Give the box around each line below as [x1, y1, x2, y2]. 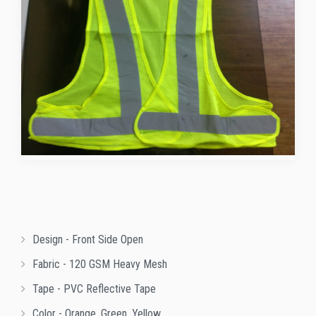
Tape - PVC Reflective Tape [32, 282, 156, 296]
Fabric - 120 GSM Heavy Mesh [32, 257, 167, 272]
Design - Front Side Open [32, 233, 143, 247]
